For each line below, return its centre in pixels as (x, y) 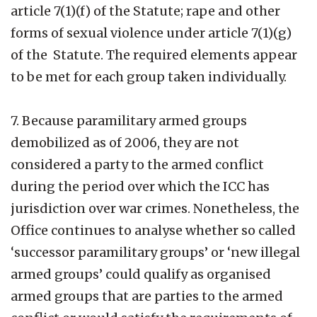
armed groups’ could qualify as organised (141, 274)
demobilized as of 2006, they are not (125, 142)
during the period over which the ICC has (140, 186)
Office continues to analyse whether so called (153, 230)
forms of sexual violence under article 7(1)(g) (151, 33)
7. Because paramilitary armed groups (129, 120)
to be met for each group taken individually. (149, 76)
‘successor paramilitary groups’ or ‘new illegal (155, 252)
